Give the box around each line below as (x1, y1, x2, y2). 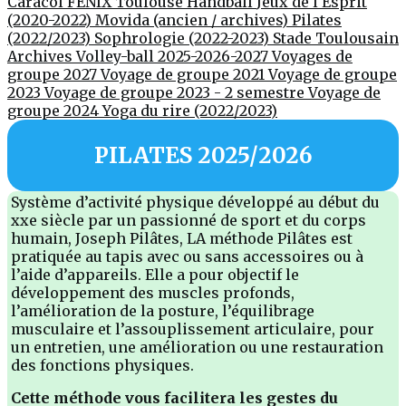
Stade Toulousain (273, 29, 399, 47)
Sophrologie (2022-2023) (94, 29, 273, 47)
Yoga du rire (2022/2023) (102, 101, 277, 120)
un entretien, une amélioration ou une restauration (11, 337, 383, 356)
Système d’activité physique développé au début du (11, 192, 380, 211)
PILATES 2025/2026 (93, 140, 313, 169)
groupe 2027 (7, 65, 101, 83)
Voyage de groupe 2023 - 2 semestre (44, 83, 308, 101)
